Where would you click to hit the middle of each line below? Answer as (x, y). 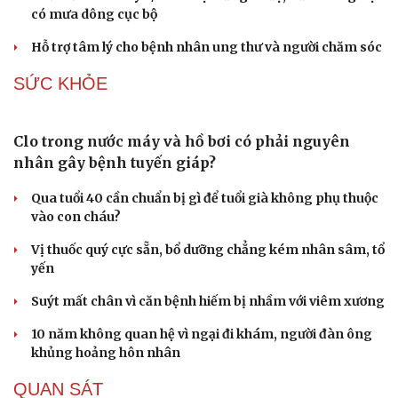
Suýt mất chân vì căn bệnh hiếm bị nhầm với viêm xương (208, 302)
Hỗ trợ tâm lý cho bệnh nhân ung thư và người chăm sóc (207, 48)
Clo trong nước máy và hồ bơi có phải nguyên (182, 142)
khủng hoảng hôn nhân (106, 353)
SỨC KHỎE (60, 84)
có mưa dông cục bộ (94, 15)
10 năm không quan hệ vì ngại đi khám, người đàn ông (202, 334)
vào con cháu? (76, 217)
